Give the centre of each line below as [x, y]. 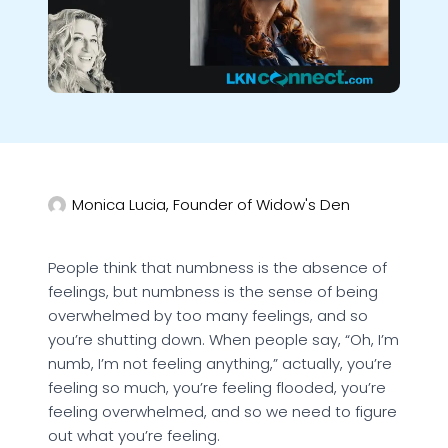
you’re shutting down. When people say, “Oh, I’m [223, 340]
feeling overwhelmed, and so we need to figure [222, 412]
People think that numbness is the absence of [217, 268]
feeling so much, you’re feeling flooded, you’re [217, 388]
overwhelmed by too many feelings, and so [208, 316]
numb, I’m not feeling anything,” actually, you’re [220, 364]
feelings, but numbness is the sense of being [213, 292]
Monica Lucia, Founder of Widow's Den [211, 205]
